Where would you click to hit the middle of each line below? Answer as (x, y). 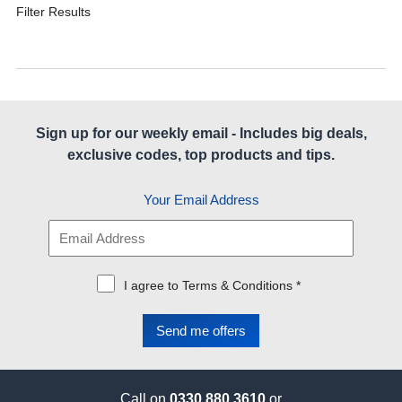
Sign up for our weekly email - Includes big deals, (201, 133)
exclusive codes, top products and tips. (201, 155)
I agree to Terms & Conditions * (212, 285)
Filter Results (53, 12)
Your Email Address (201, 200)
